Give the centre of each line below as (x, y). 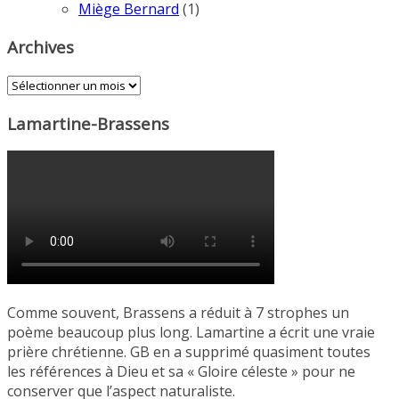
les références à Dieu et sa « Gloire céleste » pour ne (181, 372)
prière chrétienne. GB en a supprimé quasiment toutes (189, 352)
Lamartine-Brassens (88, 123)
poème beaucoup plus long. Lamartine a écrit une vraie (191, 333)
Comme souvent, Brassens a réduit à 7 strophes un (178, 313)
